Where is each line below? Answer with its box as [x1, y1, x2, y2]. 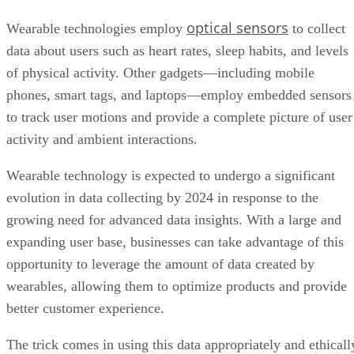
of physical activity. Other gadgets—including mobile [6, 13, 314, 29]
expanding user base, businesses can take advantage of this [6, 182, 344, 198]
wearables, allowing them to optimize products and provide [6, 226, 347, 243]
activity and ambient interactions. [6, 79, 201, 96]
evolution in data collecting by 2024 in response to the [6, 137, 318, 154]
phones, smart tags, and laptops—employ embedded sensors [6, 35, 352, 51]
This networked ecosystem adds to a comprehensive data [6, 329, 332, 345]
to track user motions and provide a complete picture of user [6, 57, 352, 73]
